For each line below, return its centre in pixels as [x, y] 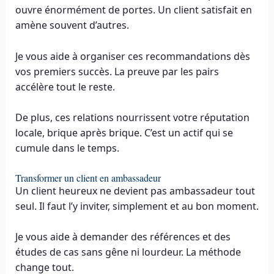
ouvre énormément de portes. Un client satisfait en [133, 10]
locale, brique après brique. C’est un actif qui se [124, 133]
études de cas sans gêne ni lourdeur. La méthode [128, 252]
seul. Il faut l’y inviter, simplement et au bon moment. [137, 206]
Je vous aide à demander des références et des [123, 237]
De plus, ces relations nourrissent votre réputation [132, 118]
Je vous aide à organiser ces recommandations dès [132, 56]
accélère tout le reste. [65, 87]
